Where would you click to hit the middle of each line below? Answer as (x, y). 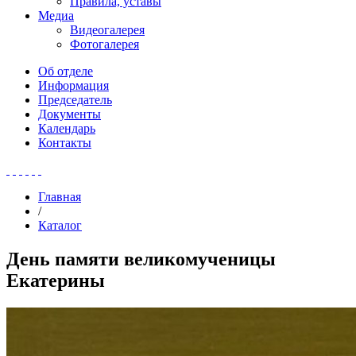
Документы (70, 114)
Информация (74, 85)
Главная (60, 197)
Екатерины (56, 280)
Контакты (65, 143)
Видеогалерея (107, 30)
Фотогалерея (104, 44)
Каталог (60, 225)
